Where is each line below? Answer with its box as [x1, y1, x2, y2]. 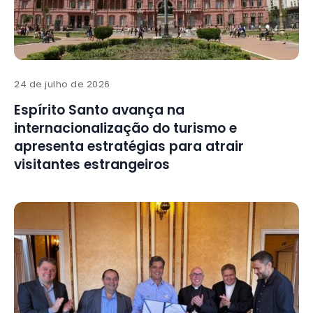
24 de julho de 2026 [14, 78, 110, 92]
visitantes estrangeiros [14, 155, 170, 175]
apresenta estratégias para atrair [14, 137, 244, 156]
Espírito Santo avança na [14, 101, 184, 120]
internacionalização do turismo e [14, 119, 237, 138]
